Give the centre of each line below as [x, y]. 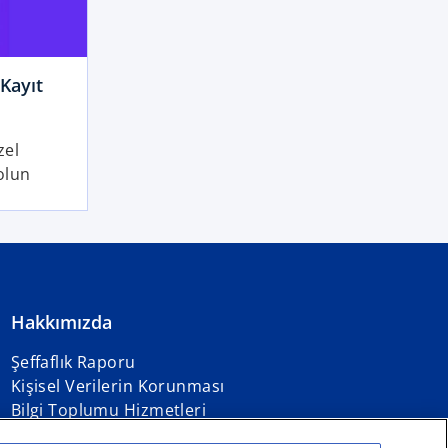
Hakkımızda [61, 322]
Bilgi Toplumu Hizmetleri [108, 410]
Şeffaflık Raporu [73, 362]
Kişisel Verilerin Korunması [117, 386]
